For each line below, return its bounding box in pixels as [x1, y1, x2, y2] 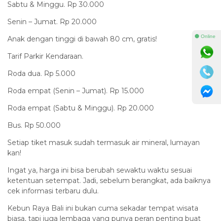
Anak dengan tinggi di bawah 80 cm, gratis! [7, 35, 157, 44]
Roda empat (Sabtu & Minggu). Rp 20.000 [7, 104, 154, 113]
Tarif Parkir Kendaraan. [7, 52, 83, 61]
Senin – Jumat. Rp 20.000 [7, 17, 97, 27]
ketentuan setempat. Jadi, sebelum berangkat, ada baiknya [7, 176, 211, 185]
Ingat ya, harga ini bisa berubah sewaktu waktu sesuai [7, 166, 192, 175]
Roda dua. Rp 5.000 [7, 69, 75, 78]
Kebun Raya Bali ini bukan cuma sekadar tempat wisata [7, 204, 198, 213]
